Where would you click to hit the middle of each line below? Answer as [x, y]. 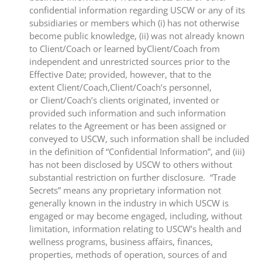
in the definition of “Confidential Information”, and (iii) [137, 152]
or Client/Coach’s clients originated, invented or [124, 100]
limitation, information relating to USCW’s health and [135, 229]
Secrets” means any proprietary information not [125, 190]
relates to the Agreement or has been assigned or [128, 126]
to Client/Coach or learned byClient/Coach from [125, 49]
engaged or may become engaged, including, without [136, 216]
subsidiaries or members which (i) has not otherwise [134, 23]
